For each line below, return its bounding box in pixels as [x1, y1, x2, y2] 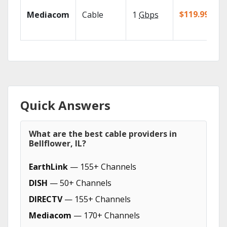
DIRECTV [29, 194, 62, 205]
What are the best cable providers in [29, 128, 177, 139]
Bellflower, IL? [29, 138, 86, 149]
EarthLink [29, 161, 68, 172]
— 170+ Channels [71, 210, 140, 221]
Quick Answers [20, 97, 110, 113]
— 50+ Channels [48, 177, 111, 188]
